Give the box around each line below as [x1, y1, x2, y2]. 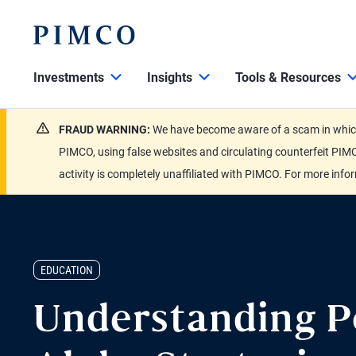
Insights [147, 70, 192, 85]
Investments [33, 70, 104, 85]
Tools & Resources [235, 70, 341, 85]
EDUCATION [41, 264, 93, 277]
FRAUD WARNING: [59, 123, 153, 136]
